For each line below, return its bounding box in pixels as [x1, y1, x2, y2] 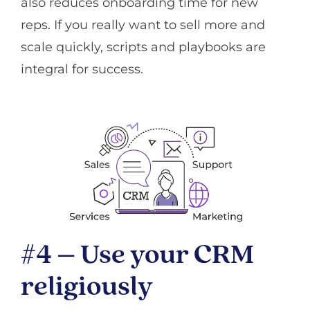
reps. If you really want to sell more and [21, 17, 265, 33]
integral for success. [21, 61, 143, 77]
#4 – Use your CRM [21, 242, 254, 271]
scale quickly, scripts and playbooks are [21, 39, 266, 55]
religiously [21, 274, 153, 302]
